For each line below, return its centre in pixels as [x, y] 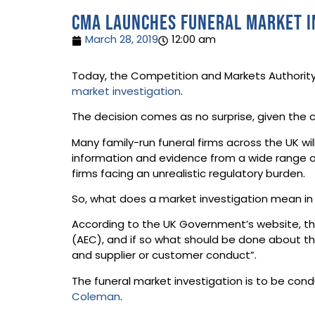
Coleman [96, 297]
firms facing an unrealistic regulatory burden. [188, 174]
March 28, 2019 [122, 40]
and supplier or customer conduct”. [164, 257]
